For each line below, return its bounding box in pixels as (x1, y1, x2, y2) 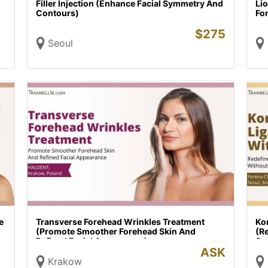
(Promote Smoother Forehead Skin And (36, 226, 196, 236)
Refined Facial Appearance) (36, 236, 148, 246)
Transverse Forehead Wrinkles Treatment (36, 217, 205, 227)
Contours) (36, 8, 80, 18)
